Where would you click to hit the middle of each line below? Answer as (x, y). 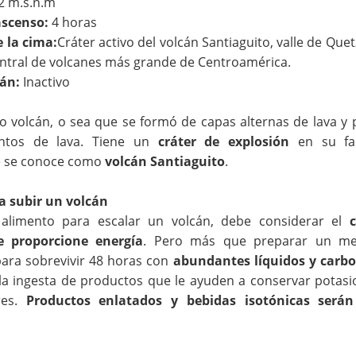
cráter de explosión (224, 141)
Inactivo (45, 81)
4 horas (73, 22)
